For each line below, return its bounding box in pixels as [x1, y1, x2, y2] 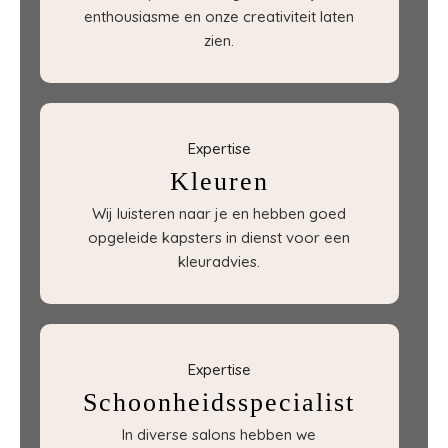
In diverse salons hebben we [122, 425, 317, 444]
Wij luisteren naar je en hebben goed [92, 204, 347, 223]
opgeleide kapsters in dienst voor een [88, 228, 351, 247]
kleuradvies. [178, 252, 261, 271]
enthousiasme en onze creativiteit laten [84, 7, 355, 26]
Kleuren [169, 167, 269, 196]
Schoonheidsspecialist [83, 388, 356, 417]
